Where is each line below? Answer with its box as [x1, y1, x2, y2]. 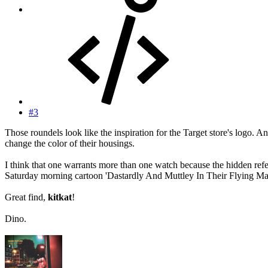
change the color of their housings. [5, 138, 135, 149]
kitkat [48, 192, 72, 203]
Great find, [5, 192, 48, 203]
